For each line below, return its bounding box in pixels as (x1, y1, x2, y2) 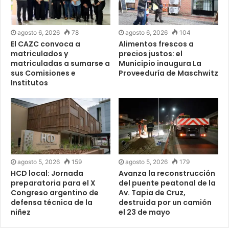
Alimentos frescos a (119, 39, 194, 50)
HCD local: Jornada (11, 168, 83, 179)
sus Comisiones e (11, 68, 76, 79)
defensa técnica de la (11, 197, 93, 208)
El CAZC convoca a (11, 39, 80, 50)
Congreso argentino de (11, 188, 99, 198)
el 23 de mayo (119, 207, 170, 218)
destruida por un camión (119, 197, 212, 208)
